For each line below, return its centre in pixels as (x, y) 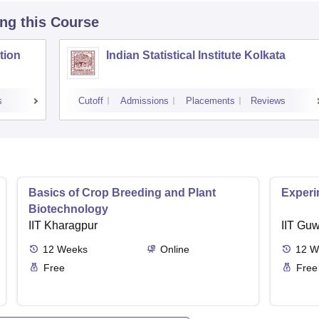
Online (174, 250)
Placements (210, 101)
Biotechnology (68, 209)
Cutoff (91, 101)
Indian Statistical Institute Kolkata (196, 56)
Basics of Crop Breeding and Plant (122, 193)
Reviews (268, 101)
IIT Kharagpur (63, 226)
